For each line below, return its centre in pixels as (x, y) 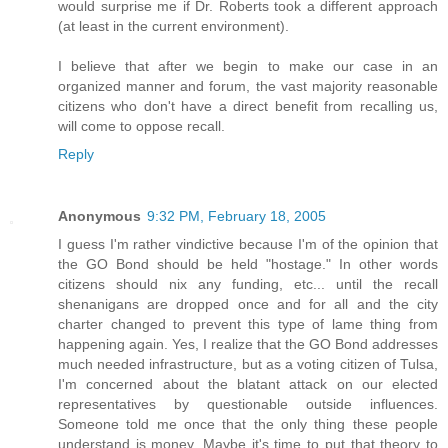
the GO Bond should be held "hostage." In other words (248, 263)
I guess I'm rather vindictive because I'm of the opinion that (248, 243)
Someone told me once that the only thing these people (248, 423)
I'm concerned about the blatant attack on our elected (248, 383)
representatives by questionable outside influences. (248, 403)
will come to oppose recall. (141, 125)
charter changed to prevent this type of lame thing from (248, 323)
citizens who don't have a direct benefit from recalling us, (248, 105)
